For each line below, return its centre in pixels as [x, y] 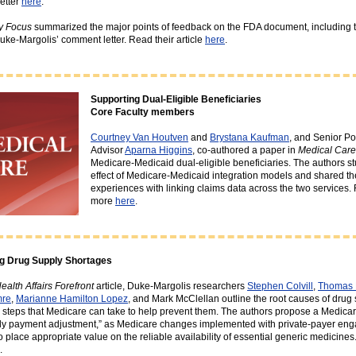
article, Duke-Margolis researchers [170, 286]
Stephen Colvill [280, 286]
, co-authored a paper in [245, 150]
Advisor [108, 150]
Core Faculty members [143, 112]
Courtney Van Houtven [139, 137]
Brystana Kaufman [250, 137]
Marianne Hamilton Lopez [72, 299]
